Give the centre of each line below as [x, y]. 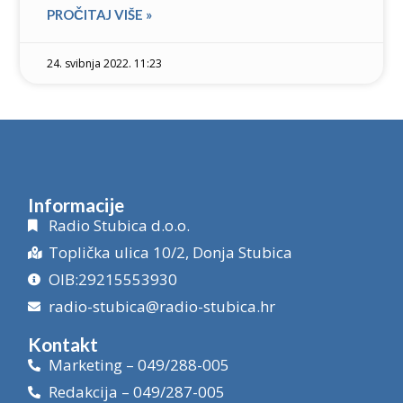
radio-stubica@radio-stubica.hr [161, 307]
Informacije [76, 205]
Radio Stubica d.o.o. [119, 226]
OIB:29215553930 [112, 280]
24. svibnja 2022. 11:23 [105, 64]
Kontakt [63, 345]
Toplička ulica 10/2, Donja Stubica [170, 253]
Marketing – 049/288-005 [139, 365]
